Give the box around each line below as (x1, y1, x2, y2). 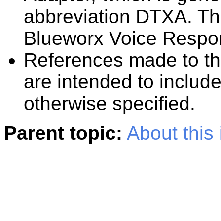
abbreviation (24, 6, 136, 27)
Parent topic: (4, 122, 122, 144)
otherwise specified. (24, 93, 195, 114)
